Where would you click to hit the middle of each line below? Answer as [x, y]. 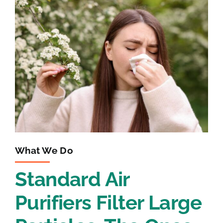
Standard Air [72, 179]
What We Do [44, 150]
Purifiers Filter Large [108, 202]
